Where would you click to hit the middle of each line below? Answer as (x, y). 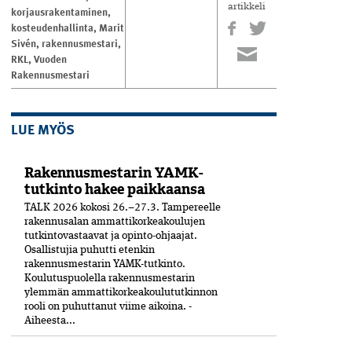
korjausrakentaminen (59, 12)
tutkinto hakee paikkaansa (114, 189)
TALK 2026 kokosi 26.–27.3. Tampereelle (122, 207)
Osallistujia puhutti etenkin (89, 250)
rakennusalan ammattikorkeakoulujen (114, 222)
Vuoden (50, 59)
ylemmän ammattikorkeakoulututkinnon (121, 292)
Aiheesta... (49, 321)
